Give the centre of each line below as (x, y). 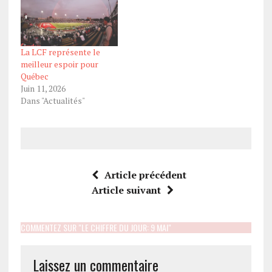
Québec (34, 76)
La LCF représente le (60, 52)
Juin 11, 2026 (43, 89)
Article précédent (145, 175)
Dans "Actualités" (53, 101)
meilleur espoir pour (59, 64)
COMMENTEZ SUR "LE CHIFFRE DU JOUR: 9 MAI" (96, 228)
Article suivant (127, 190)
